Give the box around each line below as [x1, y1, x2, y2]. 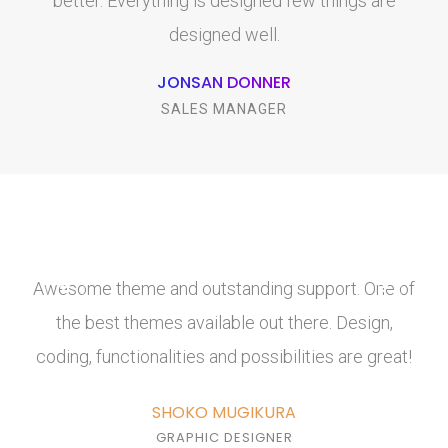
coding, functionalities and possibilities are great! [36, 346, 412, 368]
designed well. [168, 24, 280, 46]
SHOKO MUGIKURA [152, 401, 296, 425]
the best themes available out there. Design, [55, 312, 393, 334]
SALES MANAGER [161, 101, 287, 118]
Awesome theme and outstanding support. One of [33, 278, 415, 300]
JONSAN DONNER [157, 71, 291, 95]
